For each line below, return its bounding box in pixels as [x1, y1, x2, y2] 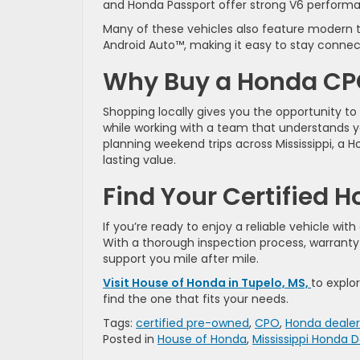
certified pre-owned [136, 315, 249, 332]
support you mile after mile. [103, 251, 259, 268]
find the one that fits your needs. [103, 291, 288, 308]
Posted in [103, 331, 157, 348]
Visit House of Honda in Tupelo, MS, [103, 275, 311, 292]
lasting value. [103, 152, 176, 169]
